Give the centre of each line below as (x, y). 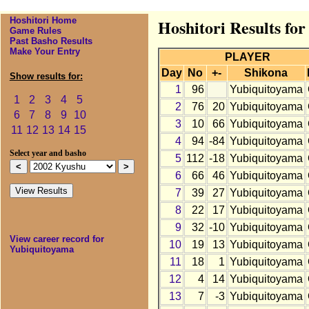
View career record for (57, 239)
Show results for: (46, 77)
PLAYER (248, 57)
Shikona (266, 73)
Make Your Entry (44, 52)
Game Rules (35, 31)
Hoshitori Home (43, 21)
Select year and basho (48, 153)
